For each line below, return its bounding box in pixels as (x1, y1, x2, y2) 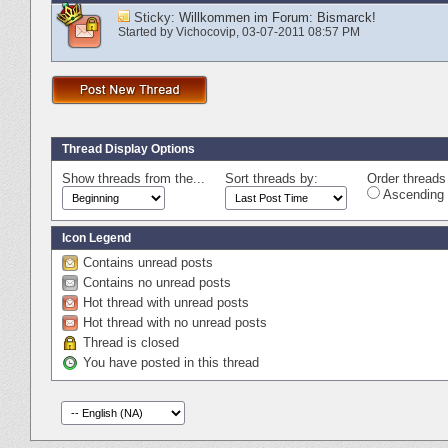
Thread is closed (83, 334, 179, 350)
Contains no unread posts (83, 274, 231, 290)
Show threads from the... (62, 170, 205, 186)
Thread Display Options (62, 141, 195, 156)
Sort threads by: (225, 170, 318, 186)
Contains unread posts (83, 254, 213, 270)
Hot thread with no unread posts (83, 314, 267, 330)
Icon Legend (62, 230, 131, 245)
